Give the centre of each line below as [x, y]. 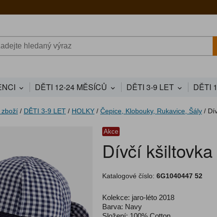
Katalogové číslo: [128, 176]
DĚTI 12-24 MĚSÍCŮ [71, 87]
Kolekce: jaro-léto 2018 [138, 197]
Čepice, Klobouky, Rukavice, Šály [151, 111]
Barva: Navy [122, 206]
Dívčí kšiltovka [157, 150]
